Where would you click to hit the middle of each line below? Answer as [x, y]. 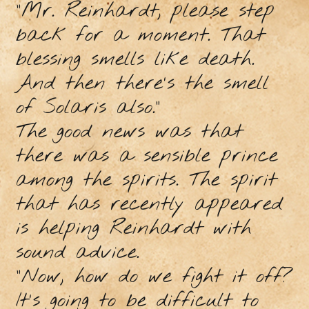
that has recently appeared [149, 205]
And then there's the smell [142, 84]
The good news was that [129, 132]
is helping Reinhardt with [133, 229]
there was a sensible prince [147, 157]
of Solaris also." [88, 108]
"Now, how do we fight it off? [154, 277]
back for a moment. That [140, 36]
